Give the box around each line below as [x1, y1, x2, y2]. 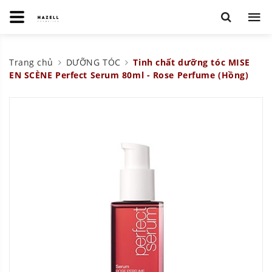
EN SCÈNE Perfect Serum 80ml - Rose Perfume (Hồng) [9, 69, 249, 81]
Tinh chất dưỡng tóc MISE [133, 56, 250, 69]
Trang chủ [9, 56, 54, 69]
